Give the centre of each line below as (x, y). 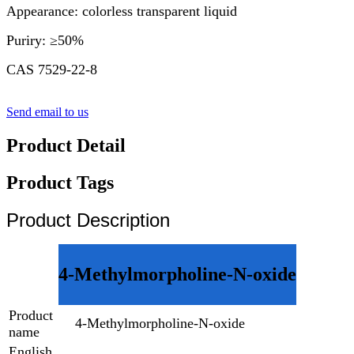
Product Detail (66, 145)
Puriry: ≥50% (45, 40)
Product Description (88, 220)
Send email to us (47, 111)
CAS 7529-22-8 (52, 69)
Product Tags (60, 182)
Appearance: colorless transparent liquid (122, 11)
